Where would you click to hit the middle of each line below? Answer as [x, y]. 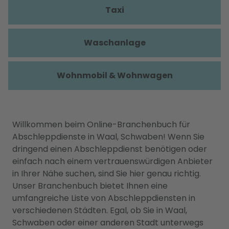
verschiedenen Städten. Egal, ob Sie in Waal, [100, 210]
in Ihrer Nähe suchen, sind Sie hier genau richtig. [107, 174]
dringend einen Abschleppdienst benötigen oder [110, 149]
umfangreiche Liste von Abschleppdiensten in [104, 198]
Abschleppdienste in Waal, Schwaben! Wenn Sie [108, 137]
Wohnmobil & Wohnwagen [114, 75]
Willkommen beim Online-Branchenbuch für [101, 124]
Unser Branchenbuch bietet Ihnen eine [90, 186]
